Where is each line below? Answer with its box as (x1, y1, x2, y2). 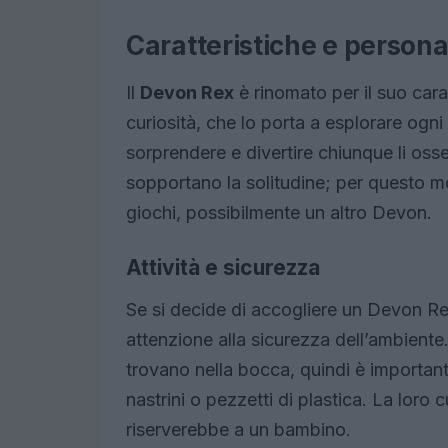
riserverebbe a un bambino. (126, 419, 351, 441)
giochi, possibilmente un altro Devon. (126, 202, 432, 224)
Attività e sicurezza (126, 255, 320, 281)
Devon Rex (140, 82, 234, 104)
